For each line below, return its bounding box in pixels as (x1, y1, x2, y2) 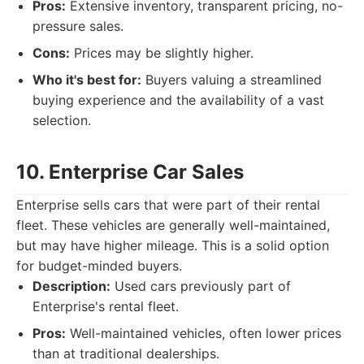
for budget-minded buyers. (16, 258, 182, 274)
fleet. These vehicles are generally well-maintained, (16, 217, 330, 233)
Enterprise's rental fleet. (32, 298, 179, 314)
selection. (32, 112, 91, 128)
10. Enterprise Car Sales (16, 160, 244, 184)
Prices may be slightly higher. (70, 45, 253, 61)
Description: (32, 278, 110, 294)
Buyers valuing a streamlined (141, 71, 322, 88)
